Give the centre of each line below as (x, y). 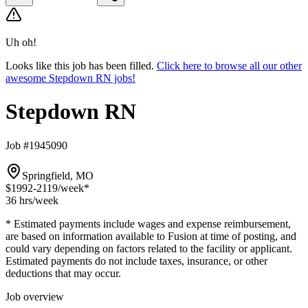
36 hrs (19, 200)
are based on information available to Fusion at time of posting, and (151, 236)
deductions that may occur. (63, 273)
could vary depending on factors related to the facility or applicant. (149, 248)
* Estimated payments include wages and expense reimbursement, (148, 223)
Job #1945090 (36, 145)
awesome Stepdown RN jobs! (70, 78)
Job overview (35, 296)
